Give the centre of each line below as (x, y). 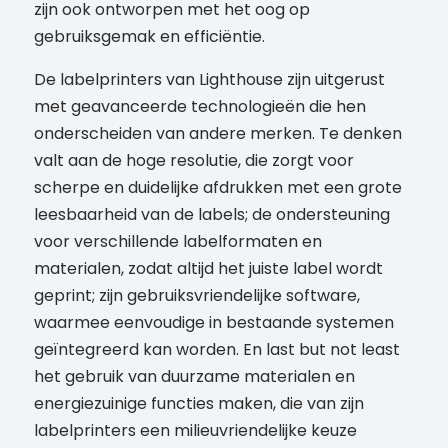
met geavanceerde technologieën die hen (199, 107)
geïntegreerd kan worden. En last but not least (216, 350)
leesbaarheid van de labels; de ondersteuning (211, 215)
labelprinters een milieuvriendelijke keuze (195, 431)
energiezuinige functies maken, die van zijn (198, 404)
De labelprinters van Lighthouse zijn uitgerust (209, 80)
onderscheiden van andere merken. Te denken (217, 134)
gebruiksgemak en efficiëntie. (149, 37)
